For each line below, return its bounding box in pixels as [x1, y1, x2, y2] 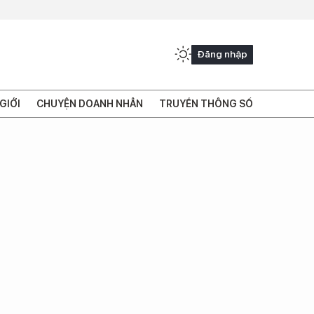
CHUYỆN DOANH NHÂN [36, 97, 143, 109]
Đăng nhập [197, 48, 247, 60]
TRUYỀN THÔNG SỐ [158, 97, 253, 109]
